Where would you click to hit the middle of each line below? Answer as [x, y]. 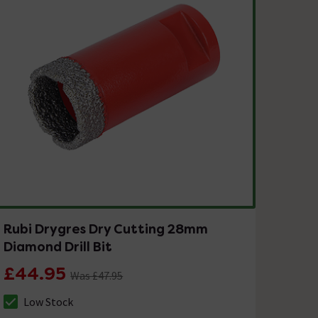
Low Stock [49, 301]
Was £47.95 [97, 275]
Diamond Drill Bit [58, 246]
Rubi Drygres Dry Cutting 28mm [106, 229]
